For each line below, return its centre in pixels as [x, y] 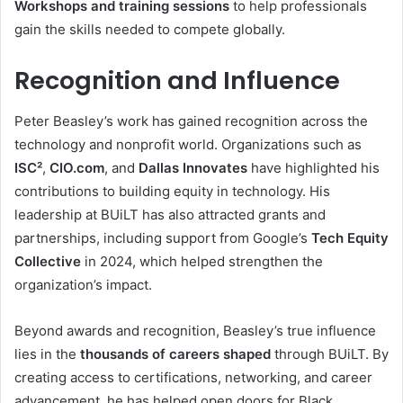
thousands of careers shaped [175, 354]
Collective [48, 261]
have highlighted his [313, 167]
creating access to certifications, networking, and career [193, 377]
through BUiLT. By [330, 354]
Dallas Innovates [193, 167]
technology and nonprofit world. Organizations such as [188, 144]
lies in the [47, 354]
